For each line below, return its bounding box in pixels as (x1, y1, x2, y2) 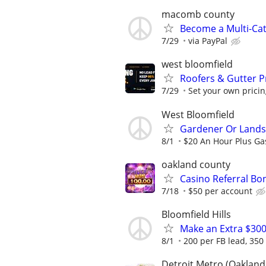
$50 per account (188, 185, 252, 197)
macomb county (161, 8, 235, 21)
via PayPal (188, 35, 227, 47)
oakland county (161, 157, 230, 171)
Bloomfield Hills (161, 208, 231, 221)
